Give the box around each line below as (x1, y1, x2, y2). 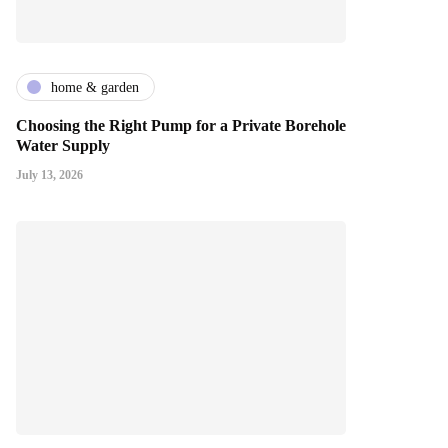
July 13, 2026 (16, 168, 83, 183)
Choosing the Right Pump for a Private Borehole (16, 117, 346, 135)
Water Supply (16, 137, 110, 155)
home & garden (51, 79, 139, 95)
